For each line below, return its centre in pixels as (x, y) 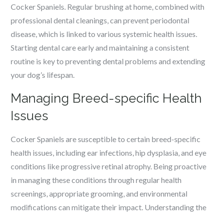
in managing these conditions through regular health (96, 180)
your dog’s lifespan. (43, 75)
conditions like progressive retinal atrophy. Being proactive (109, 166)
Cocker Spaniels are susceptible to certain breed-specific (106, 139)
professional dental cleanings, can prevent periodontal (100, 20)
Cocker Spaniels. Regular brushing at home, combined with (108, 7)
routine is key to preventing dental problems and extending (108, 61)
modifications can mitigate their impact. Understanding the (109, 207)
